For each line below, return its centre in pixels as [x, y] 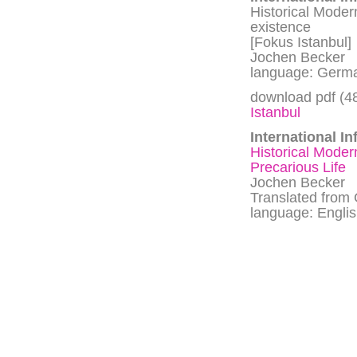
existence [280, 27]
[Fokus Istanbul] [301, 43]
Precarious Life [298, 167]
